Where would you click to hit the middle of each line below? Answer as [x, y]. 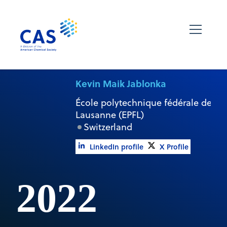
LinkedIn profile [116, 146]
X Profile [174, 146]
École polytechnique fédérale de [143, 102]
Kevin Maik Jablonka [121, 83]
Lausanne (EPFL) [109, 115]
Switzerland [108, 127]
